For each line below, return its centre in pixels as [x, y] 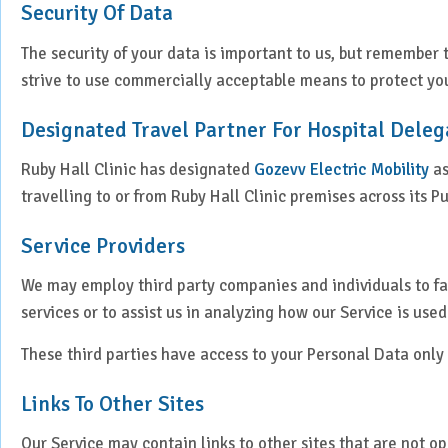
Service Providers [103, 246]
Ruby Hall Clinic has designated [137, 170]
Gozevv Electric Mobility [341, 170]
